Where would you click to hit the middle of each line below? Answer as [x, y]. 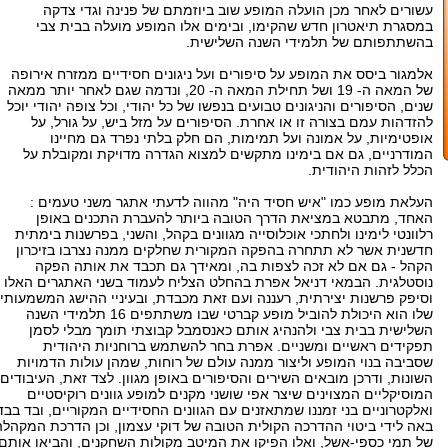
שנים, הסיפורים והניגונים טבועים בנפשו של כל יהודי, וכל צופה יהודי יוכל [220, 106]
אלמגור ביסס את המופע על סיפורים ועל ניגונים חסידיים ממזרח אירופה [222, 74]
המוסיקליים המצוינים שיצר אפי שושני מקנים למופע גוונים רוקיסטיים [230, 394]
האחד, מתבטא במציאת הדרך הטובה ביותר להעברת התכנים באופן [234, 218]
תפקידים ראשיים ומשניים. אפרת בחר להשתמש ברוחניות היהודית [238, 346]
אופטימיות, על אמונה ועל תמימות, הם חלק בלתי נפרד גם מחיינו [241, 138]
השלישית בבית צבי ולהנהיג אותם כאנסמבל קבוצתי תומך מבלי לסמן [231, 330]
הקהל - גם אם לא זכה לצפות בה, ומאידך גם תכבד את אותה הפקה [234, 266]
